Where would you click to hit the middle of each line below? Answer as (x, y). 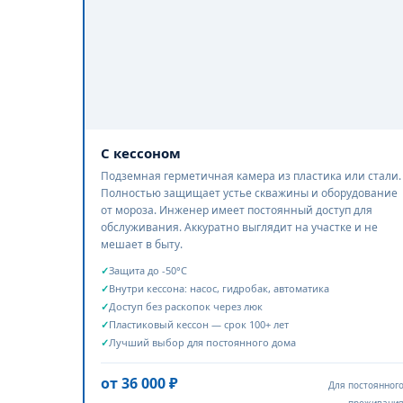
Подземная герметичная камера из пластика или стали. (251, 175)
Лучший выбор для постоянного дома (202, 342)
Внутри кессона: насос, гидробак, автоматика (219, 288)
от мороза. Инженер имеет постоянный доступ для (236, 210)
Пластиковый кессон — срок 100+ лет (198, 324)
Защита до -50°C (148, 270)
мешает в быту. (141, 244)
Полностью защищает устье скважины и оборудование (249, 193)
